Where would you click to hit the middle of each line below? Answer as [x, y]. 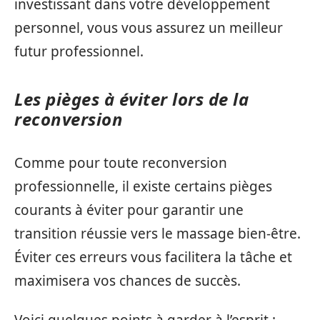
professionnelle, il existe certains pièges [143, 186]
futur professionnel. [79, 52]
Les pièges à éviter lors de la [131, 99]
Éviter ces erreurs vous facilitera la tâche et [153, 257]
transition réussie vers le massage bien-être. [157, 233]
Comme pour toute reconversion [121, 162]
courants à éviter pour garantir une [129, 210]
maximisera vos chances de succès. [127, 280]
